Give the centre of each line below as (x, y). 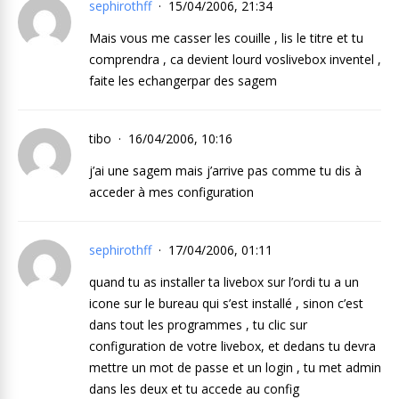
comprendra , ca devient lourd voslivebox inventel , (235, 59)
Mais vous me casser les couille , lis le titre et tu (226, 38)
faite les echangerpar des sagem (183, 81)
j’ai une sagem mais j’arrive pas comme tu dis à (225, 171)
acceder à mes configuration (171, 192)
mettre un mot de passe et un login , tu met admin (235, 367)
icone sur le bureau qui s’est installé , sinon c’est (226, 303)
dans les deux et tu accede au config (194, 389)
